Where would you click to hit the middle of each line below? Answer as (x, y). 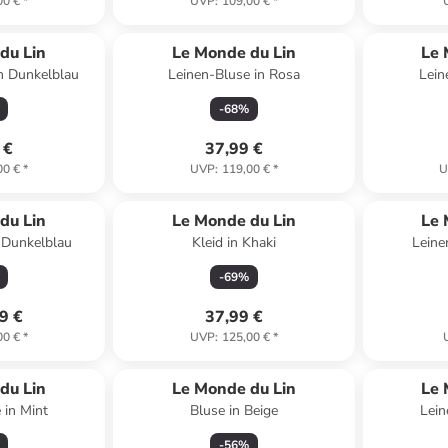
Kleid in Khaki (233, 242)
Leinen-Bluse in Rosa (233, 74)
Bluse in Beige (233, 410)
